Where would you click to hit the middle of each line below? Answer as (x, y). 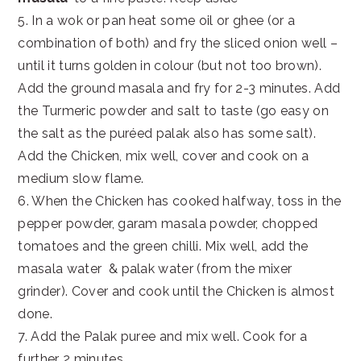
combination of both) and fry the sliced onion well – (178, 44)
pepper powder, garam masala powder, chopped (168, 224)
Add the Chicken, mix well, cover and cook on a (164, 156)
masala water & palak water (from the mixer (155, 269)
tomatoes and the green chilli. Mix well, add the (163, 247)
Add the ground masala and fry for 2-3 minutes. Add (179, 89)
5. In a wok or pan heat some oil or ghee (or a (157, 21)
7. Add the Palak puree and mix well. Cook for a (163, 337)
